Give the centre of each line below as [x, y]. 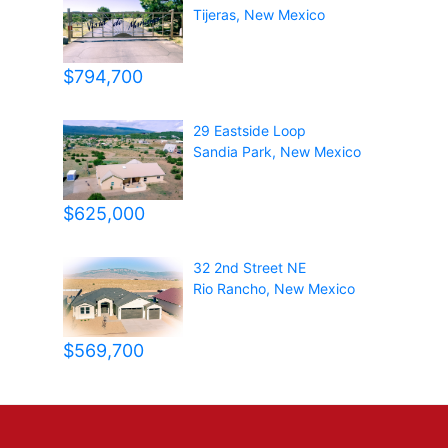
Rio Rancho [230, 288]
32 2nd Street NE [250, 267]
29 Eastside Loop [250, 130]
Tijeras [215, 14]
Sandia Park [233, 151]
